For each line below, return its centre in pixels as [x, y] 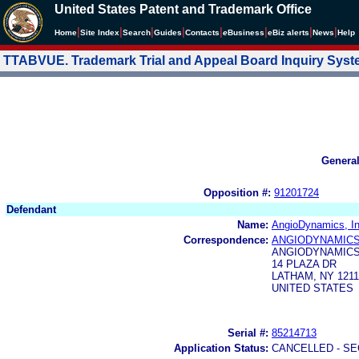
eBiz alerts [288, 32]
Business [246, 32]
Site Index [100, 32]
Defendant [31, 209]
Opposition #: [237, 192]
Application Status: [221, 348]
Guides [168, 32]
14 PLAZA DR [304, 264]
